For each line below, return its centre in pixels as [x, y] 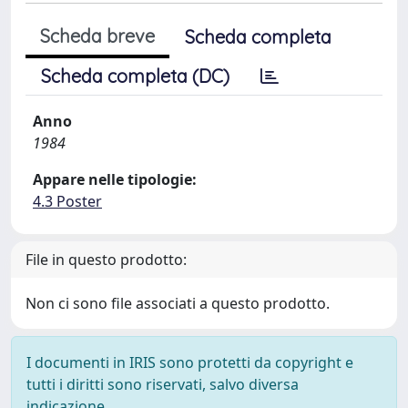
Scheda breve [97, 36]
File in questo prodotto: [106, 260]
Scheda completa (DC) [135, 76]
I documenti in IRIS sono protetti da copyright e [190, 362]
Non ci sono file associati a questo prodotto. [178, 303]
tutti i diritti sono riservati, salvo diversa [163, 384]
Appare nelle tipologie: [115, 179]
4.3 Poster [67, 201]
